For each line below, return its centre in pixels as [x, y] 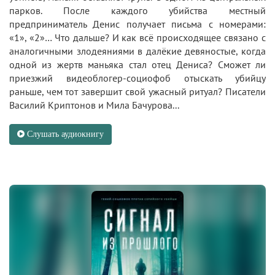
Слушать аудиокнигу [64, 134]
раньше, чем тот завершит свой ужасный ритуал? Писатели [137, 91]
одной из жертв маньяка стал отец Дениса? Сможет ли [137, 64]
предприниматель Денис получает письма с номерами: [137, 24]
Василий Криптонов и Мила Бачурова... [94, 105]
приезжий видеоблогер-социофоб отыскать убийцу [137, 78]
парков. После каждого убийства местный [137, 10]
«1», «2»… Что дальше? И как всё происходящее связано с [137, 37]
